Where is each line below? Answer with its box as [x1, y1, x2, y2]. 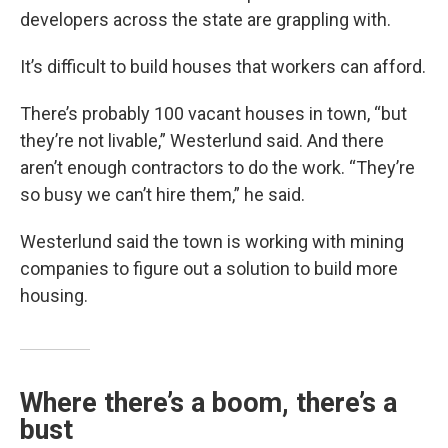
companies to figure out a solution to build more [20, 258, 398, 280]
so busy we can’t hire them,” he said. [20, 184, 305, 206]
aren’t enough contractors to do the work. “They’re [20, 157, 415, 179]
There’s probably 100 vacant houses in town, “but [20, 103, 407, 125]
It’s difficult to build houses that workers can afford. [20, 56, 426, 78]
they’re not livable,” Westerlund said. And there [20, 130, 384, 152]
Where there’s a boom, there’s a [20, 387, 397, 420]
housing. [20, 285, 88, 307]
